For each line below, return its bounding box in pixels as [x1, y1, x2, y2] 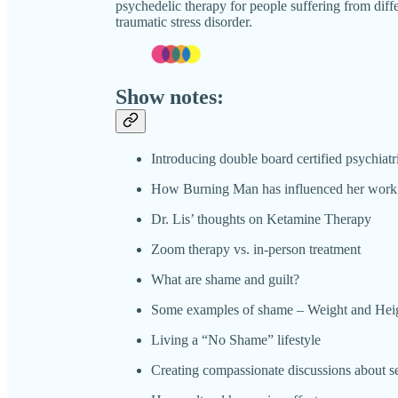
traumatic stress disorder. [115, 13, 252, 29]
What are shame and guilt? [151, 271, 299, 287]
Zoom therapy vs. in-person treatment [151, 241, 361, 257]
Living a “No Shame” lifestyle [151, 331, 321, 347]
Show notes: [115, 84, 224, 108]
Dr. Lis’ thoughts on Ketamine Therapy [151, 211, 371, 227]
